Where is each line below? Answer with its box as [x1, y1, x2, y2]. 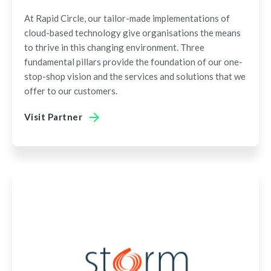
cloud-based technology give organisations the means [24, 27, 241, 38]
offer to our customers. [24, 85, 117, 96]
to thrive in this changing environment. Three [24, 42, 204, 53]
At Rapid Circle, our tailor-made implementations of [24, 13, 230, 24]
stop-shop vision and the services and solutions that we [24, 71, 246, 82]
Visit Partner [24, 111, 83, 122]
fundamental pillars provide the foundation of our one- [24, 56, 243, 67]
